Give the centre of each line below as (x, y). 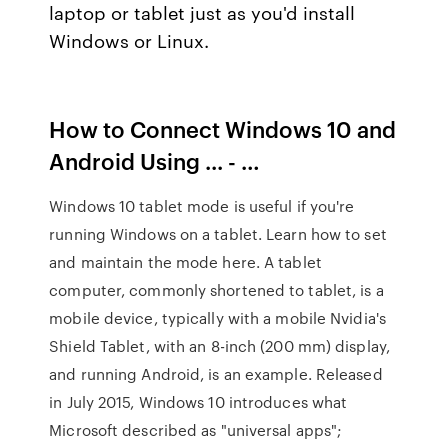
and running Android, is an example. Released (216, 374)
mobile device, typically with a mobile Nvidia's (217, 318)
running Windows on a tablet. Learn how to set (218, 234)
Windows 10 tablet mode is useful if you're (202, 206)
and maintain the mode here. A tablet (185, 262)
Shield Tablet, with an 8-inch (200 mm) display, (219, 346)
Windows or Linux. (129, 40)
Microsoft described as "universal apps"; (196, 430)
